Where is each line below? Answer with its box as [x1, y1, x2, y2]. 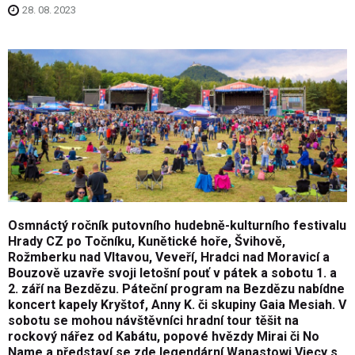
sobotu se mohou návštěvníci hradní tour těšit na [8, 313, 299, 329]
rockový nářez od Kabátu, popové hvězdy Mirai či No [8, 329, 319, 345]
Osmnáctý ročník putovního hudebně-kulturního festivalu [8, 218, 346, 234]
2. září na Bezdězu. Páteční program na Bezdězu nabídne [8, 281, 345, 297]
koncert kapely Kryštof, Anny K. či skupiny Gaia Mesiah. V [8, 297, 346, 313]
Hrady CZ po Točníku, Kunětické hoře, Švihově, [8, 234, 288, 250]
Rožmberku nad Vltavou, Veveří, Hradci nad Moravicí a [8, 250, 330, 265]
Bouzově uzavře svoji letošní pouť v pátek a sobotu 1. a [8, 265, 337, 281]
